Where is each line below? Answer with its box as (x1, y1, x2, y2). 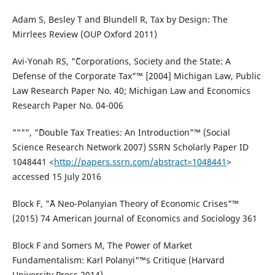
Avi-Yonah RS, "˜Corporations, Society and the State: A (12, 55, 231, 68)
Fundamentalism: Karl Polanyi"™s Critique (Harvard (12, 254, 225, 266)
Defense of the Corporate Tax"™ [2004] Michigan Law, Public (12, 70, 261, 82)
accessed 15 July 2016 (12, 171, 101, 183)
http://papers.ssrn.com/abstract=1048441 (53, 156, 227, 168)
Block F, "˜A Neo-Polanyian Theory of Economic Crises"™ (12, 198, 239, 210)
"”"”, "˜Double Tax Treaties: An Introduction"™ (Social (12, 126, 230, 139)
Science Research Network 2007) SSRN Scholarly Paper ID (12, 141, 249, 153)
